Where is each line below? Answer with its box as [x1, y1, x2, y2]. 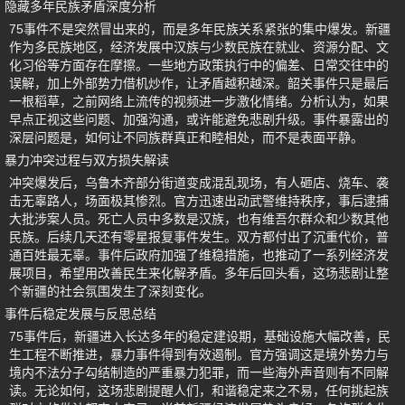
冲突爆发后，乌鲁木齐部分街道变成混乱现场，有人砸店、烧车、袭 [9, 175, 389, 190]
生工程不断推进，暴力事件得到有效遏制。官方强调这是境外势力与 [9, 347, 389, 362]
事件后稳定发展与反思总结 [5, 306, 156, 321]
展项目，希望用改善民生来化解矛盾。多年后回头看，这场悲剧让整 [9, 266, 389, 280]
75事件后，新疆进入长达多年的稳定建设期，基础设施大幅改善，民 [9, 329, 391, 344]
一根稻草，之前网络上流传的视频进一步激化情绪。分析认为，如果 [9, 94, 389, 108]
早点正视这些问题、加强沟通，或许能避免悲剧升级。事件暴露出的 [9, 112, 389, 127]
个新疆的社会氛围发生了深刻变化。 [9, 284, 212, 298]
